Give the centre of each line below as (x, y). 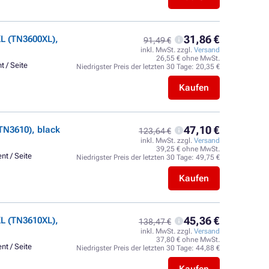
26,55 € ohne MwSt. (188, 58)
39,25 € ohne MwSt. (188, 149)
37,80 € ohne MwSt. (188, 240)
